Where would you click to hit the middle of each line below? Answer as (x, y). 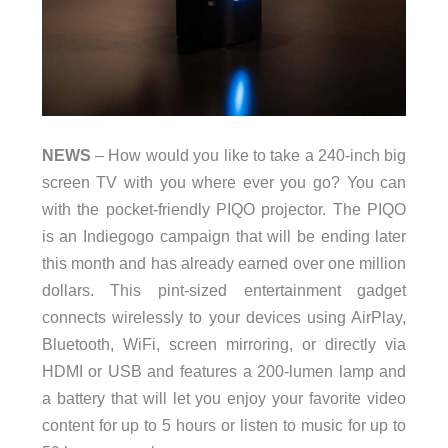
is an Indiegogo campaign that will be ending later (224, 236)
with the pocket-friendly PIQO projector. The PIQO (224, 209)
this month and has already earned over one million (224, 263)
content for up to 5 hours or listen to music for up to (224, 425)
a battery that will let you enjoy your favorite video (224, 398)
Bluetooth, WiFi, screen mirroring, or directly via (224, 344)
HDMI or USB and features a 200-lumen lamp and (224, 371)
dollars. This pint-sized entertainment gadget (224, 290)
